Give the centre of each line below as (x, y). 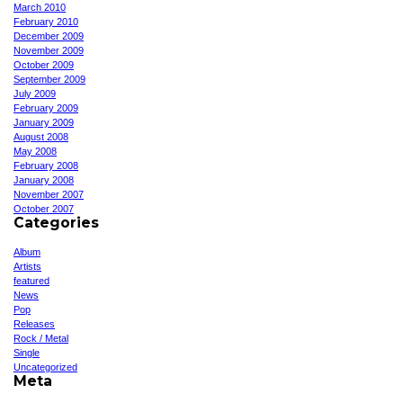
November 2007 (49, 194)
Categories (56, 222)
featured (31, 281)
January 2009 (44, 122)
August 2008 (41, 136)
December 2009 (49, 36)
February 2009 (46, 107)
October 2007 (44, 208)
